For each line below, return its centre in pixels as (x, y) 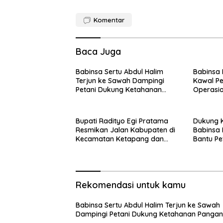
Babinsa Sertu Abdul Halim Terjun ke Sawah (148, 205)
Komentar (109, 20)
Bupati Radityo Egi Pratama (122, 121)
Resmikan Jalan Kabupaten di (125, 130)
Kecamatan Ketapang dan (120, 139)
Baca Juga (98, 52)
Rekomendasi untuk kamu (131, 185)
